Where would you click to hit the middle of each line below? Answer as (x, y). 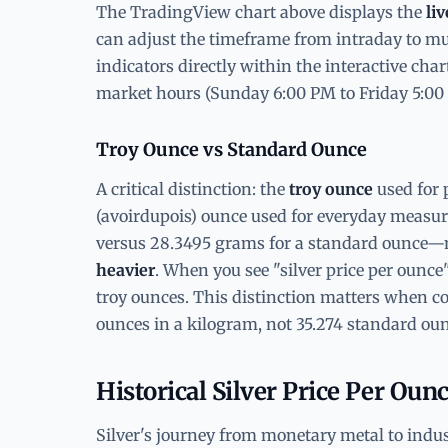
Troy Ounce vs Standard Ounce (231, 149)
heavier (125, 269)
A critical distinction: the (192, 188)
